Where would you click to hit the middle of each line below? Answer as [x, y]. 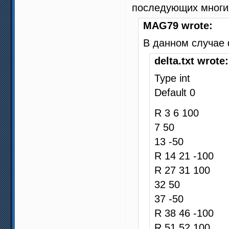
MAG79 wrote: [178, 26]
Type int [172, 78]
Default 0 [175, 93]
